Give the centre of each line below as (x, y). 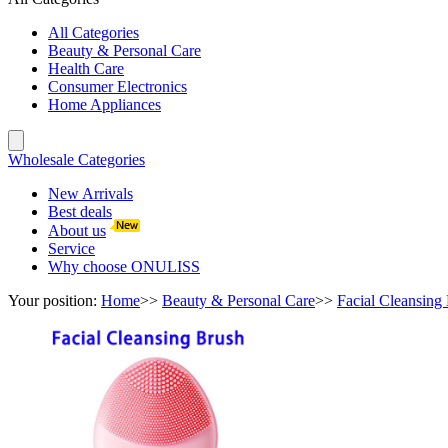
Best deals (80, 211)
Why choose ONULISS (124, 266)
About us (77, 230)
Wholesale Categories (76, 159)
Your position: (52, 300)
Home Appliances (104, 104)
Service (71, 248)
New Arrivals (90, 193)
